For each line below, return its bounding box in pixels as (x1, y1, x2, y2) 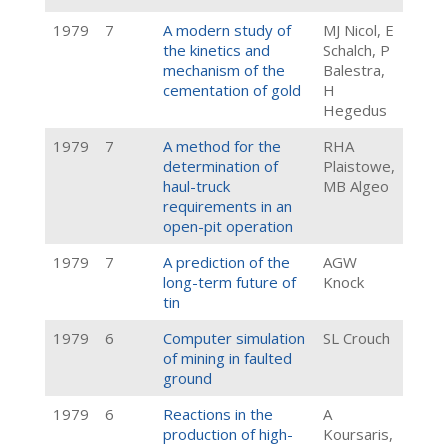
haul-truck (163, 176, 230, 196)
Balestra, (323, 60, 385, 80)
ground (163, 368, 212, 388)
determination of (163, 156, 278, 176)
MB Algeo (323, 176, 389, 196)
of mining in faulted (163, 348, 292, 368)
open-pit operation (163, 216, 293, 236)
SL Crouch (323, 328, 390, 348)
